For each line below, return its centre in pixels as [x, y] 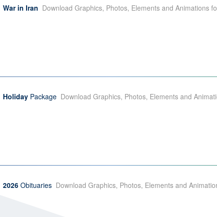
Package [42, 96]
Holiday [15, 96]
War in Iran [21, 8]
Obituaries [35, 185]
